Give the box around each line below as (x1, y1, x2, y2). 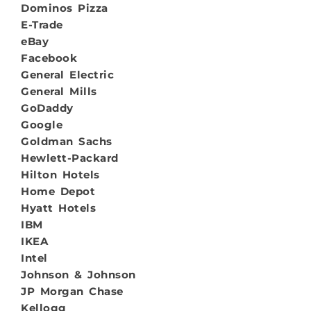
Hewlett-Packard (21, 151, 119, 165)
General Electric (21, 67, 114, 81)
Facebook (21, 51, 77, 65)
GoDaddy (21, 101, 74, 115)
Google (21, 117, 62, 131)
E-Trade (21, 17, 63, 31)
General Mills (21, 84, 97, 98)
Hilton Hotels (21, 167, 100, 181)
